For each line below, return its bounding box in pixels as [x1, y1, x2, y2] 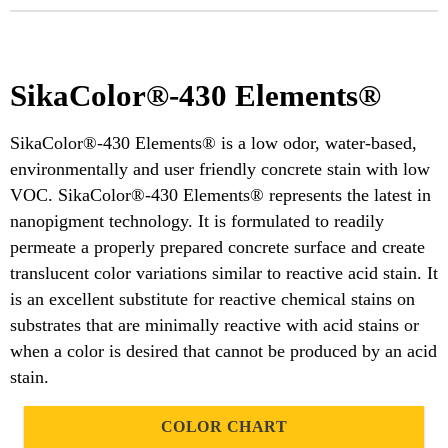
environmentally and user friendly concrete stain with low [10, 158, 430, 179]
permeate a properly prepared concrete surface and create [10, 236, 425, 257]
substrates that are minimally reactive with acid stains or [10, 314, 419, 335]
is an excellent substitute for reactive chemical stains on [10, 288, 415, 309]
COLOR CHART [160, 417, 288, 435]
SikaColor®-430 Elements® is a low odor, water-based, [10, 132, 417, 153]
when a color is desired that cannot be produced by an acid [10, 340, 437, 361]
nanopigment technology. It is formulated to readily [10, 210, 384, 231]
